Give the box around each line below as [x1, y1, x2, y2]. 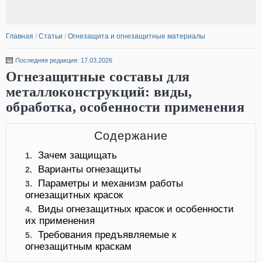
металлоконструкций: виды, [6, 84, 192, 99]
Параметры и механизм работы [38, 178, 183, 189]
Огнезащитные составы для [6, 69, 190, 84]
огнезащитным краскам [25, 241, 132, 252]
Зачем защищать [38, 150, 117, 161]
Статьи [39, 32, 63, 40]
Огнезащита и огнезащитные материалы [68, 32, 205, 40]
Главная [6, 32, 33, 40]
